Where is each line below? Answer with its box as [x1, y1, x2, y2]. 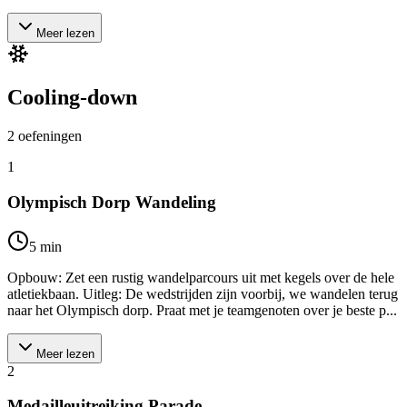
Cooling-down [7, 85, 137, 110]
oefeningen [18, 128, 82, 144]
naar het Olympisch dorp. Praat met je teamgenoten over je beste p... [7, 302, 397, 318]
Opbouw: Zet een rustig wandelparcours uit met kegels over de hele [7, 269, 394, 285]
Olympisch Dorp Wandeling [7, 193, 216, 213]
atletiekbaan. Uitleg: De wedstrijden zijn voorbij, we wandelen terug [7, 285, 398, 302]
